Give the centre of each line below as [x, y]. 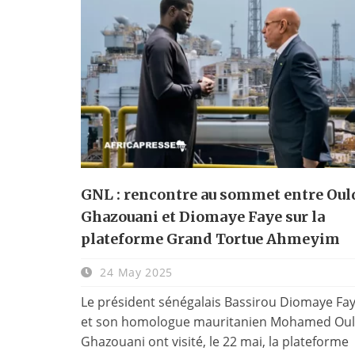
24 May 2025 [135, 272]
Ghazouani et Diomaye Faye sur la [203, 216]
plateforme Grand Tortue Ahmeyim [210, 239]
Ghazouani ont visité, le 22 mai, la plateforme [215, 341]
